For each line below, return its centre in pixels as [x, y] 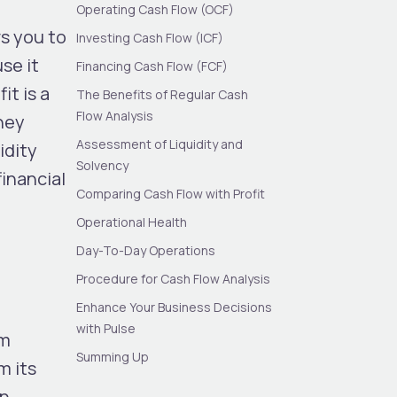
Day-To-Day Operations [146, 250]
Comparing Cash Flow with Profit [171, 193]
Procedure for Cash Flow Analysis [174, 278]
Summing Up [113, 356]
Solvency [103, 165]
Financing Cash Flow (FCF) [152, 66]
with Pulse [106, 328]
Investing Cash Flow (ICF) [150, 37]
